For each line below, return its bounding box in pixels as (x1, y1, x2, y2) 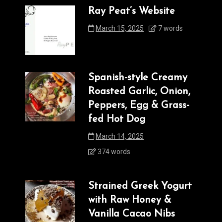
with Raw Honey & (88, 195, 171, 206)
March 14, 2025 (96, 132, 144, 141)
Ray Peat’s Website (88, 6, 175, 17)
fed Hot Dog (88, 114, 145, 125)
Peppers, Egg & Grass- (88, 101, 189, 111)
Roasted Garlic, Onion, (88, 87, 190, 97)
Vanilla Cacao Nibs (88, 209, 175, 220)
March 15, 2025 (96, 24, 144, 33)
